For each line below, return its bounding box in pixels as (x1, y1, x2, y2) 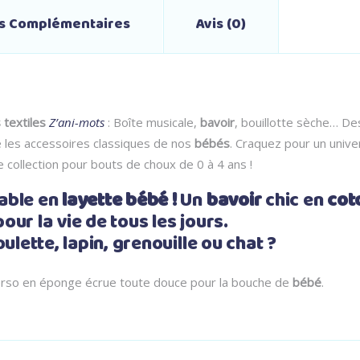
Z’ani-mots (49, 114, 104, 130)
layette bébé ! (62, 186, 177, 216)
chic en (261, 186, 328, 216)
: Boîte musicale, (104, 114, 200, 130)
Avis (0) (196, 13, 246, 35)
